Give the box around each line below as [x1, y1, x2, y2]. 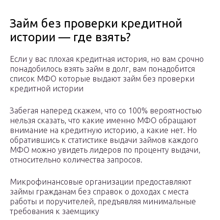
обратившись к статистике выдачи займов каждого [10, 136, 198, 145]
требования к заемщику [10, 207, 99, 216]
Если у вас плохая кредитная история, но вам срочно [10, 55, 204, 64]
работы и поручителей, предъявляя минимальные [10, 197, 196, 206]
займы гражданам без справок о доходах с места [10, 187, 189, 196]
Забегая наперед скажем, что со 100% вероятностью [10, 106, 202, 115]
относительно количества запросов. [10, 155, 144, 165]
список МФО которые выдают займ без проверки [10, 74, 194, 83]
